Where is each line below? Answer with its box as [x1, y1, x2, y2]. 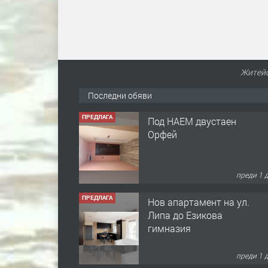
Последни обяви [88, 90, 152, 102]
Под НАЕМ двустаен [148, 114, 236, 127]
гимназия [148, 221, 191, 234]
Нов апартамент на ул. [148, 195, 249, 208]
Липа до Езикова [148, 208, 223, 221]
